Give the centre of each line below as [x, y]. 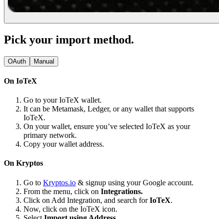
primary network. [51, 135]
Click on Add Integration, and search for [87, 200]
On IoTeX [21, 81]
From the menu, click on [62, 191]
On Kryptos [23, 163]
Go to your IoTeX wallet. [63, 100]
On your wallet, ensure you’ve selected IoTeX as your [107, 127]
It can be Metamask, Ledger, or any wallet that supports [109, 109]
